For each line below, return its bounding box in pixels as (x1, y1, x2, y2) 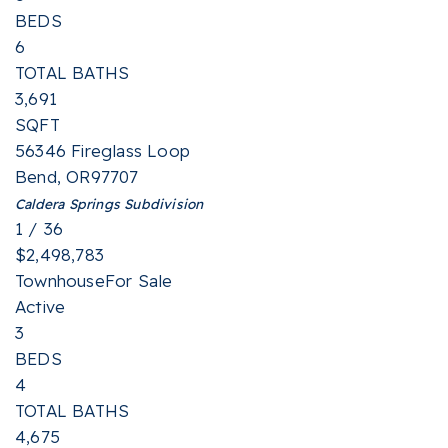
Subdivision (120, 195, 204, 212)
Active (15, 296, 66, 317)
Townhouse (15, 270, 105, 291)
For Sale (104, 270, 173, 291)
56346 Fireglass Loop (15, 140, 190, 161)
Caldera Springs (15, 195, 120, 212)
